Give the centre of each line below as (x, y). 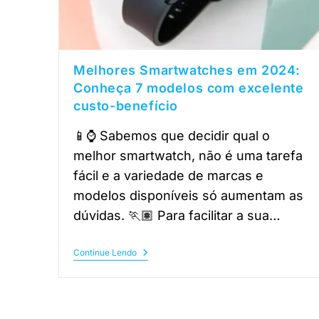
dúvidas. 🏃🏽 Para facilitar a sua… (177, 215)
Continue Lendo (105, 252)
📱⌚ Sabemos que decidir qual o (172, 135)
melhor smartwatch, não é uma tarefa (188, 155)
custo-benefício (126, 105)
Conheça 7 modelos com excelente (189, 88)
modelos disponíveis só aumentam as (188, 195)
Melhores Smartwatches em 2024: (187, 70)
